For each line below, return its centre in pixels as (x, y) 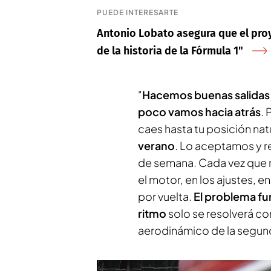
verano (156, 145)
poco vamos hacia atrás (199, 111)
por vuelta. (166, 196)
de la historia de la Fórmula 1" (170, 51)
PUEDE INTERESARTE (138, 12)
